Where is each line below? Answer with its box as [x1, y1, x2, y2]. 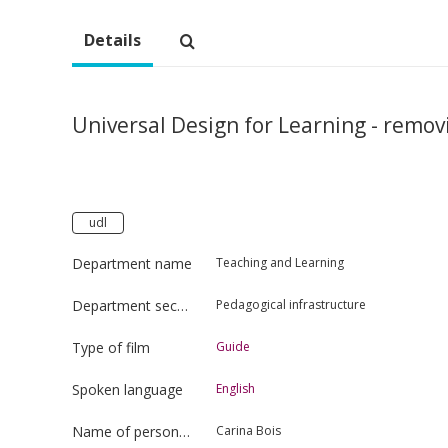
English [216, 379, 255, 397]
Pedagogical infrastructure [216, 295, 366, 313]
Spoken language [72, 379, 183, 399]
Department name [72, 253, 192, 273]
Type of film [72, 337, 150, 357]
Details [84, 28, 141, 51]
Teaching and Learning [216, 253, 344, 271]
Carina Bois [216, 421, 281, 439]
